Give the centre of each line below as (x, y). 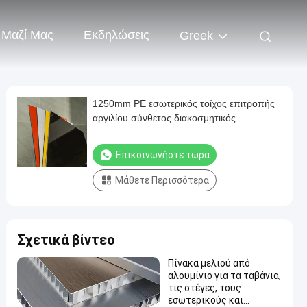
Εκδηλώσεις (116, 35)
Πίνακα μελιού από (209, 263)
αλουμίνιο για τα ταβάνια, (224, 275)
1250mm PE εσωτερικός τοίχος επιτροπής (184, 103)
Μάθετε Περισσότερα (162, 180)
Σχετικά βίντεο (66, 240)
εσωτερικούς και (206, 300)
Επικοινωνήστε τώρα (163, 155)
